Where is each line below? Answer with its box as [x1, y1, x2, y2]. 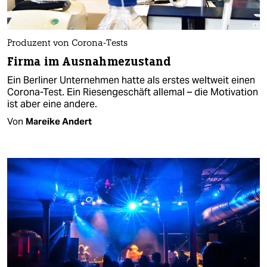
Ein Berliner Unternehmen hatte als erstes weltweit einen [7, 73, 255, 86]
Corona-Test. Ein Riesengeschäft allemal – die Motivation [7, 85, 258, 98]
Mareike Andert [26, 115, 92, 127]
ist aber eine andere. [7, 97, 97, 110]
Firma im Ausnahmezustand [7, 54, 172, 69]
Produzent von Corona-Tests [7, 39, 128, 48]
